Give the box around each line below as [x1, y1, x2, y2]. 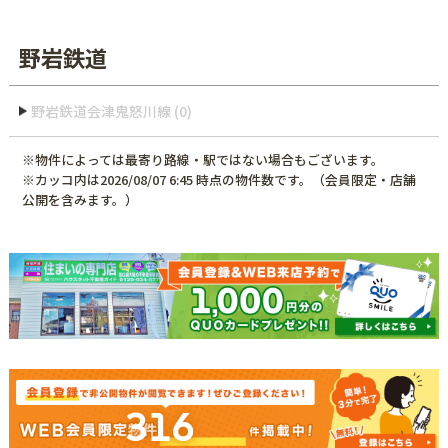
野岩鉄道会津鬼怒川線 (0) [31, 101, 193, 122]
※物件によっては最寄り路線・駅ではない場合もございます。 [21, 150, 384, 170]
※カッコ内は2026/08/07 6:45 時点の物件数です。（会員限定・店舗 [21, 170, 416, 190]
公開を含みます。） [21, 190, 138, 210]
